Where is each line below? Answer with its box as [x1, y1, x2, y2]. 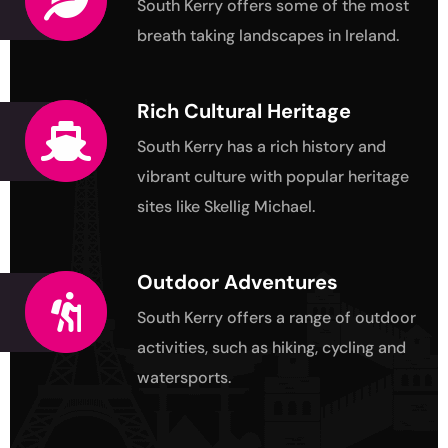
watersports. [137, 367, 231, 389]
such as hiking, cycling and [212, 337, 406, 359]
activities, [137, 337, 212, 359]
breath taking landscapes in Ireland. [137, 25, 399, 47]
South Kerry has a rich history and [137, 136, 386, 158]
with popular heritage [250, 166, 409, 188]
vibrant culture [137, 166, 250, 188]
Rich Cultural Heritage [137, 98, 351, 125]
